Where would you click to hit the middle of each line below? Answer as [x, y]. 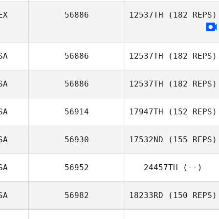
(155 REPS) [190, 140]
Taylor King [189, 180]
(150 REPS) [190, 195]
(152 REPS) [190, 112]
